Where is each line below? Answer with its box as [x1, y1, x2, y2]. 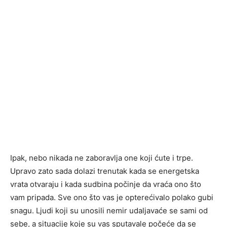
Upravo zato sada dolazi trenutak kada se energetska [10, 166, 199, 176]
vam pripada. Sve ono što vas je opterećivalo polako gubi [10, 193, 213, 203]
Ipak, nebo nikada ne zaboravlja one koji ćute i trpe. [10, 153, 193, 163]
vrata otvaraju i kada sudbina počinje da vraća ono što [10, 179, 201, 190]
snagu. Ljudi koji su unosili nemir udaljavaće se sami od [10, 206, 208, 216]
